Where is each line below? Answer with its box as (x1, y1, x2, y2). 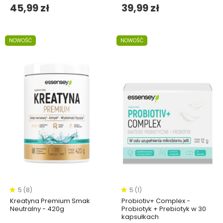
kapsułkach (121, 212, 159, 222)
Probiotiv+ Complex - (121, 196, 190, 206)
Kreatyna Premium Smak (10, 196, 90, 206)
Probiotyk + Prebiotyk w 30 (121, 204, 206, 214)
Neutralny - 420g (10, 204, 64, 214)
